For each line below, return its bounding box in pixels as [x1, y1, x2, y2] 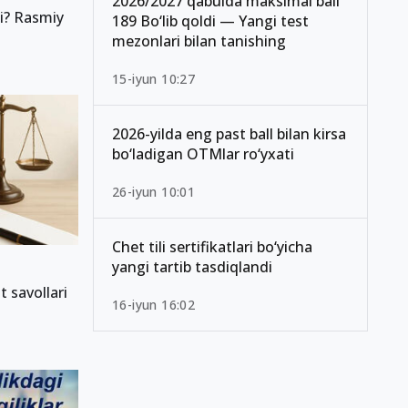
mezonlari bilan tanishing [112, 31, 286, 52]
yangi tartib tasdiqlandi [112, 257, 272, 278]
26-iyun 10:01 [112, 183, 196, 201]
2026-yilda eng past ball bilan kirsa [112, 124, 346, 145]
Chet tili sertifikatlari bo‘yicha [112, 237, 312, 258]
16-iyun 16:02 [112, 296, 196, 314]
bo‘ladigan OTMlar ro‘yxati [112, 144, 294, 165]
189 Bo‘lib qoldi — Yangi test [112, 11, 309, 32]
